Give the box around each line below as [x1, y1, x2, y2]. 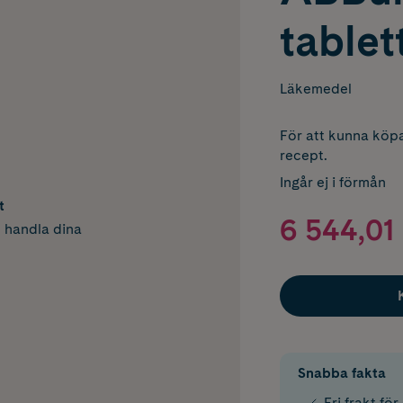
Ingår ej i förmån [279, 174, 386, 191]
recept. [279, 147, 327, 164]
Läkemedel [279, 80, 352, 97]
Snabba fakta [297, 364, 386, 382]
